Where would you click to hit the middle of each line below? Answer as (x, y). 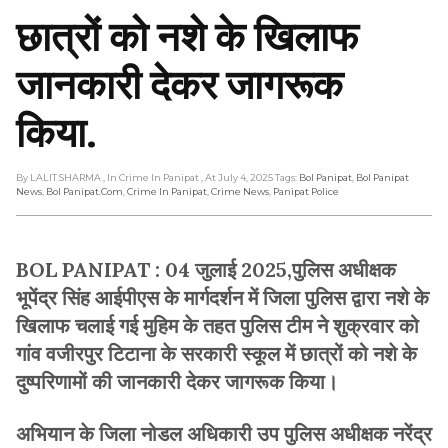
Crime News (240, 191)
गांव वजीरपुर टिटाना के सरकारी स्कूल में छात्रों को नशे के (216, 353)
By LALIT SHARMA (58, 177)
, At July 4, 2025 (237, 177)
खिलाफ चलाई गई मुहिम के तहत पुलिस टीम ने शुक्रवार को (217, 325)
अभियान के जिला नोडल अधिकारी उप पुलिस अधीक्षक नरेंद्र (224, 433)
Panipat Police (306, 191)
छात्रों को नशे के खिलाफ (187, 34)
